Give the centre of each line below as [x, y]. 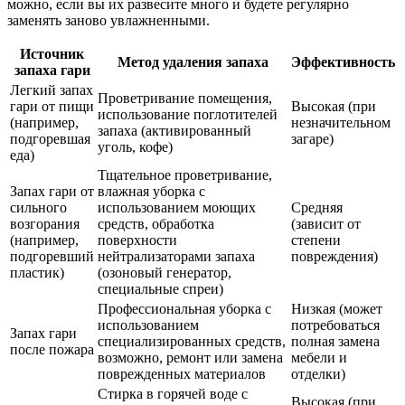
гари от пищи [52, 106]
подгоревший [52, 256]
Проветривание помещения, [185, 98]
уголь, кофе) [135, 146]
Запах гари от [52, 191]
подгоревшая [50, 138]
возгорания [45, 223]
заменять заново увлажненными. [108, 20]
